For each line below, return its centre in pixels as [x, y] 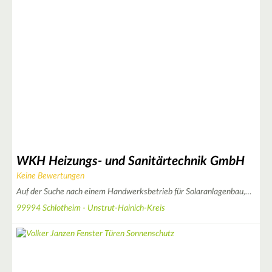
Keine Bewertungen [50, 176]
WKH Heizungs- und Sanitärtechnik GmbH [131, 161]
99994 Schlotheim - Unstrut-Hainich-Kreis [91, 208]
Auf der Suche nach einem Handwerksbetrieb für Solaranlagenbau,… [134, 192]
